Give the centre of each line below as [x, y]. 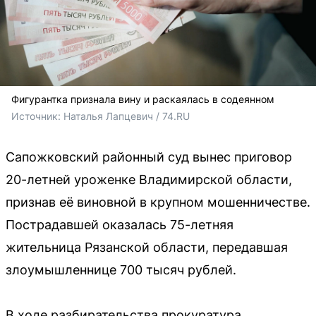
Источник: [37, 116]
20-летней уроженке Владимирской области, [149, 179]
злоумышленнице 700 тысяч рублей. [121, 269]
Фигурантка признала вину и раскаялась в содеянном [143, 99]
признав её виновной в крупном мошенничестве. [158, 202]
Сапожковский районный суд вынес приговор [149, 157]
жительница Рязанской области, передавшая [147, 247]
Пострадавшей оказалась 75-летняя [120, 224]
